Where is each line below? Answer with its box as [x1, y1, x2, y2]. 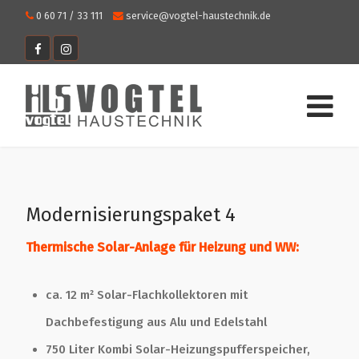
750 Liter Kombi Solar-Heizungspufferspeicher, [46, 341, 310, 357]
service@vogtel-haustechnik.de [126, 10, 271, 22]
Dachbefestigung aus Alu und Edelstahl [46, 314, 267, 329]
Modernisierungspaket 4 [26, 204, 236, 226]
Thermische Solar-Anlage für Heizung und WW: [26, 240, 299, 255]
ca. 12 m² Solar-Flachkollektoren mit [46, 287, 248, 302]
